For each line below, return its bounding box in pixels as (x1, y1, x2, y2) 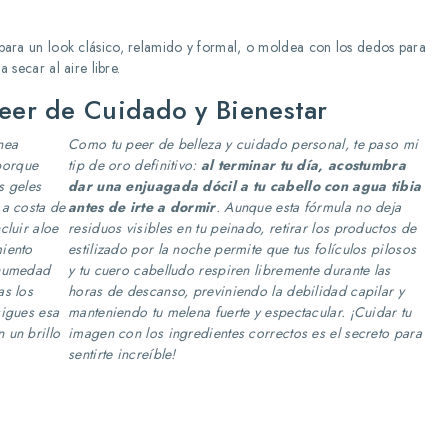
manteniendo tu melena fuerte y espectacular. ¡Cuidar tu (68, 302, 412, 322)
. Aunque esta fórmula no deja (215, 197, 402, 217)
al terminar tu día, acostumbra (200, 155, 406, 175)
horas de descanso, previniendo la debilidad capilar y (68, 281, 404, 301)
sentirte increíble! (68, 344, 176, 364)
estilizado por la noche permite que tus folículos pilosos (68, 239, 417, 259)
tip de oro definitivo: (68, 155, 201, 175)
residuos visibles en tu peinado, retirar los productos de (68, 218, 417, 238)
